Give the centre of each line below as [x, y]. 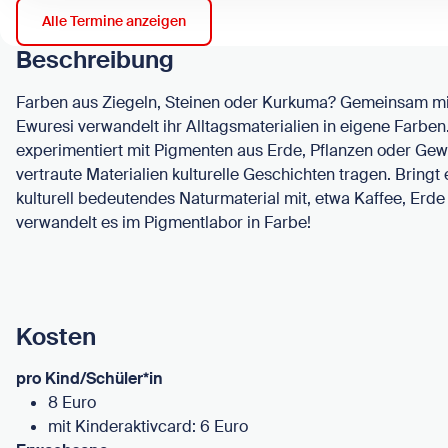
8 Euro [72, 403]
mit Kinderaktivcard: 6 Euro [148, 427]
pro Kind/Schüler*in [89, 379]
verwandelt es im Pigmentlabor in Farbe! [163, 222]
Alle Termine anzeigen [114, 21]
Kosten [56, 336]
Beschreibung [95, 59]
